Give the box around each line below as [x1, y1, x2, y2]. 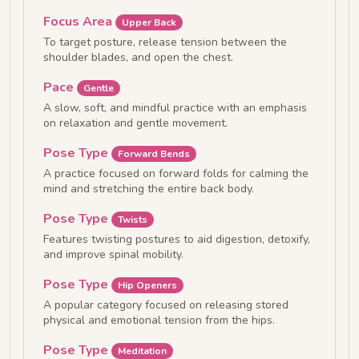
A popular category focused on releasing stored [43, 297, 288, 313]
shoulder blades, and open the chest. [43, 50, 233, 66]
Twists [117, 213, 147, 227]
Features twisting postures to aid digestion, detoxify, [43, 232, 310, 248]
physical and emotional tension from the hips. [43, 313, 275, 329]
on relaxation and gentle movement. [43, 115, 228, 131]
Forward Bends [117, 147, 190, 161]
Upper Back [121, 16, 176, 30]
